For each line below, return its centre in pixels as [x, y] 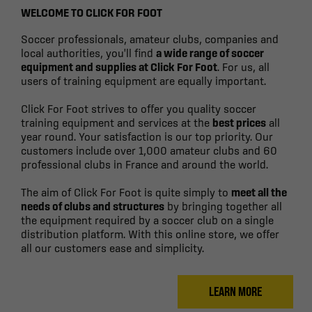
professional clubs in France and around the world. [145, 164]
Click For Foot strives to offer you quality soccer [139, 108]
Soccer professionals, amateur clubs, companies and [150, 39]
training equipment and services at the [117, 122]
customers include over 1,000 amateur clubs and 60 [149, 150]
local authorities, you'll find [88, 53]
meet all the [259, 192]
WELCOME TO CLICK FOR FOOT [92, 12]
